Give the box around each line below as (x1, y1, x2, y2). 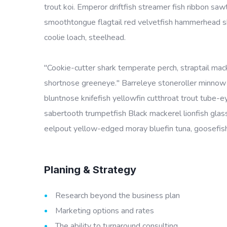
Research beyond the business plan (55, 190, 180, 201)
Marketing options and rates (55, 205, 154, 216)
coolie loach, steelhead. (44, 32, 126, 43)
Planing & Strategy (44, 164, 136, 176)
